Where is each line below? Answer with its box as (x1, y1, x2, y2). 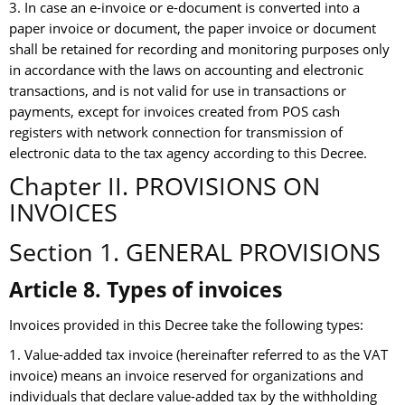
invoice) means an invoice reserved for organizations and (9, 366, 363, 386)
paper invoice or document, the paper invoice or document (9, 19, 376, 39)
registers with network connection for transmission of (9, 123, 343, 143)
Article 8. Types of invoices (9, 275, 282, 305)
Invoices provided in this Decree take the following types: (9, 316, 363, 335)
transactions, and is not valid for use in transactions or (9, 81, 346, 101)
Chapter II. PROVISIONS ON (9, 169, 320, 203)
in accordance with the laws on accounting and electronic (9, 61, 363, 80)
